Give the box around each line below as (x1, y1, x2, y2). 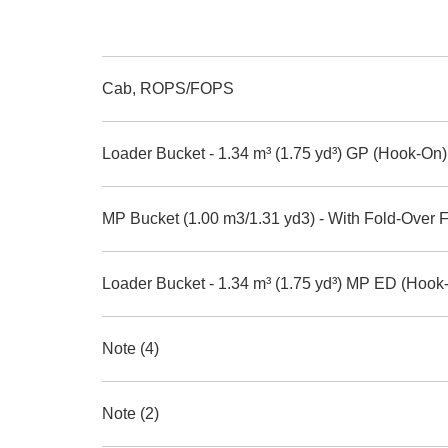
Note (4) (102, 340, 159, 357)
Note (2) (102, 405, 159, 422)
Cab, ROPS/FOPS (102, 80, 234, 97)
